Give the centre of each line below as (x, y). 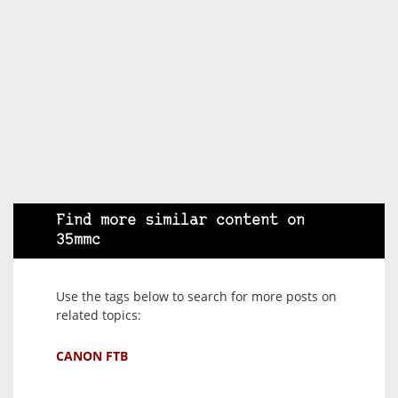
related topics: (99, 314)
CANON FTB (92, 355)
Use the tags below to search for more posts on (196, 296)
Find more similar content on (180, 220)
